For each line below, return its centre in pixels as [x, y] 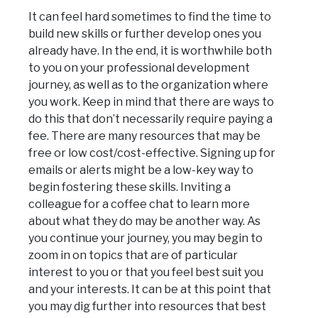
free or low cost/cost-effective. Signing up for [152, 153]
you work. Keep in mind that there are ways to [151, 102]
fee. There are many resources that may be [144, 136]
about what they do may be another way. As [144, 221]
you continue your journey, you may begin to [146, 238]
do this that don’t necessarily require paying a [150, 119]
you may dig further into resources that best [147, 307]
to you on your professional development [139, 68]
